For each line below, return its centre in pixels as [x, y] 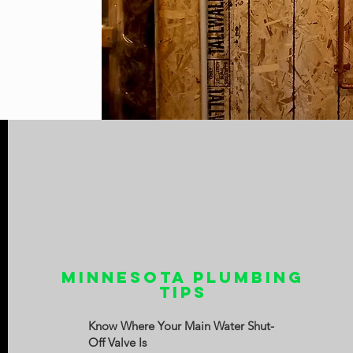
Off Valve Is [118, 342]
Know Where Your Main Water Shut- [182, 326]
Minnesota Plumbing [183, 277]
